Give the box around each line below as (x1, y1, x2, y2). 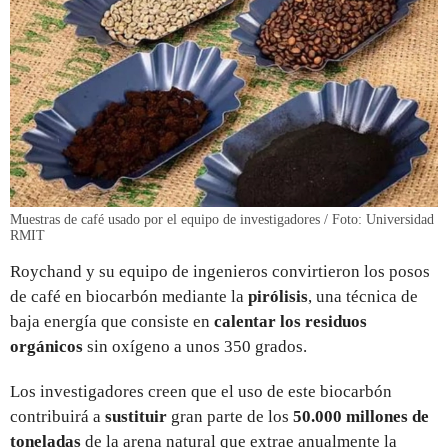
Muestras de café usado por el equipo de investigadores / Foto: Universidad (10, 211, 434, 227)
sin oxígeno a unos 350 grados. (83, 336, 307, 356)
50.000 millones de (293, 406, 429, 426)
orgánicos (10, 336, 83, 356)
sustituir (105, 406, 167, 426)
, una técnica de (308, 286, 418, 306)
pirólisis (248, 286, 308, 306)
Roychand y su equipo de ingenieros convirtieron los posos (10, 261, 430, 281)
